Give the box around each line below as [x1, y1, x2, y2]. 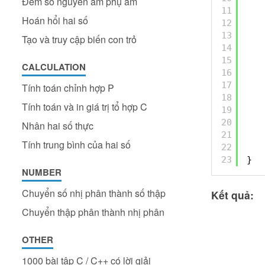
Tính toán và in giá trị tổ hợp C [22, 100, 147, 114]
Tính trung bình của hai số [22, 138, 131, 151]
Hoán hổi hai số [22, 14, 88, 27]
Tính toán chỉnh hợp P [22, 81, 114, 95]
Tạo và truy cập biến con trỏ [22, 33, 137, 46]
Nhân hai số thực [22, 119, 93, 132]
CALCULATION [22, 60, 86, 73]
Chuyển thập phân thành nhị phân [22, 205, 164, 219]
